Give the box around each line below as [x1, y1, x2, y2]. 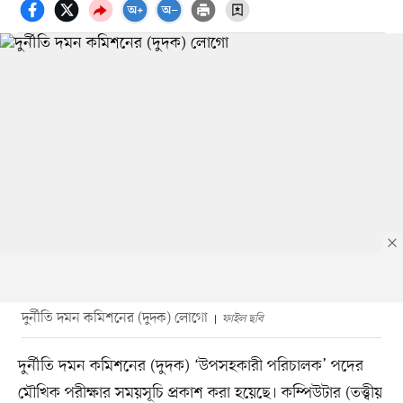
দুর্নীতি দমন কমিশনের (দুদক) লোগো [21, 308, 208, 328]
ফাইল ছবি [221, 310, 264, 327]
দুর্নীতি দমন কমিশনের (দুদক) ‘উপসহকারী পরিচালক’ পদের [17, 354, 363, 377]
